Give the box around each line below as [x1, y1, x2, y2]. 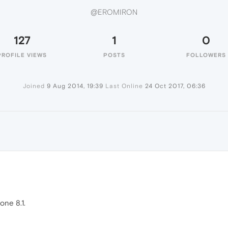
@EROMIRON [91, 8, 137, 17]
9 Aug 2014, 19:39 [46, 82, 103, 90]
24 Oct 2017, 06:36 [145, 82, 206, 90]
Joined [22, 82, 45, 90]
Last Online [105, 82, 143, 90]
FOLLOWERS [186, 52, 226, 58]
